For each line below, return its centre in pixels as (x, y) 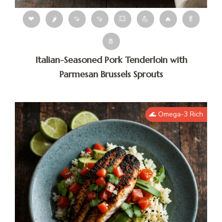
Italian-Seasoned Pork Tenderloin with (111, 60)
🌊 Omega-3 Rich (176, 114)
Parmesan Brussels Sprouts (111, 74)
